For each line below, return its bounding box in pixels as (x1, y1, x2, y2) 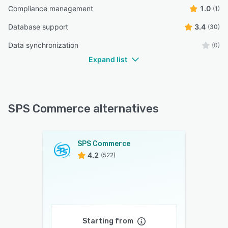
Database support (8, 22, 68, 32)
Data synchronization (8, 41, 78, 50)
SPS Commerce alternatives (8, 102, 159, 116)
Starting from (82, 217, 133, 226)
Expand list (89, 55, 127, 64)
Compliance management (8, 4, 93, 13)
